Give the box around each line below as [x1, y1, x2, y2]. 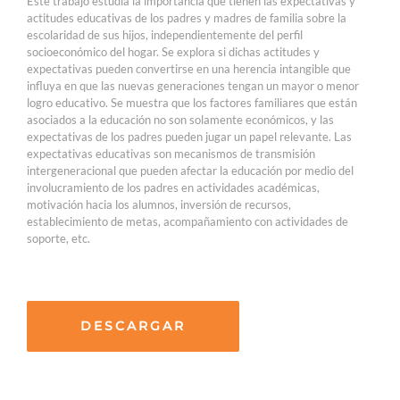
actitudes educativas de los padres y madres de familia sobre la [27, 10, 346, 25]
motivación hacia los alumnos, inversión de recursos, [27, 196, 291, 212]
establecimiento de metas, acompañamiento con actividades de [27, 213, 348, 229]
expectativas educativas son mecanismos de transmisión [27, 146, 315, 161]
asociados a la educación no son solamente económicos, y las [27, 112, 334, 127]
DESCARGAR [80, 317, 186, 334]
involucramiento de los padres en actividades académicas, [27, 179, 320, 195]
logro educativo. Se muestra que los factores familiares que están [27, 95, 357, 110]
